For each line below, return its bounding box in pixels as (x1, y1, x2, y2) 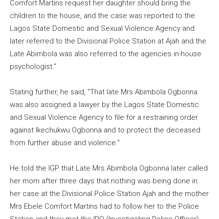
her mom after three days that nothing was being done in (10, 176, 197, 185)
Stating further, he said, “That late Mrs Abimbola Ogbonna (10, 87, 197, 96)
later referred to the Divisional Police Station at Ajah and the (10, 36, 206, 45)
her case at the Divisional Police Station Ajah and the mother (10, 189, 209, 198)
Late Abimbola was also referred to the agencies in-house (10, 49, 201, 58)
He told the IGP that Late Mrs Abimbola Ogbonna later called (10, 163, 208, 173)
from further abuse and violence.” (10, 138, 120, 147)
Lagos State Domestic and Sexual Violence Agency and (10, 23, 195, 33)
